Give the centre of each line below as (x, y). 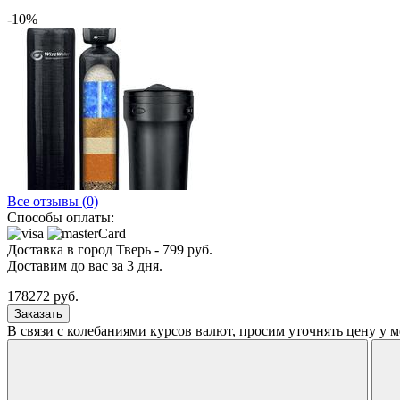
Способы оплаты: (61, 217)
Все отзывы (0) (53, 201)
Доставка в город (62, 249)
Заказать (38, 313)
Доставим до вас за (67, 265)
